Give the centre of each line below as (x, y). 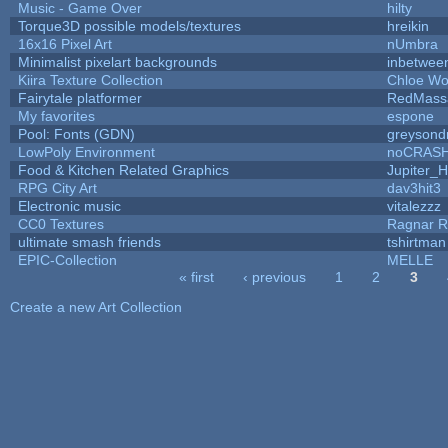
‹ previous (275, 276)
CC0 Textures (60, 223)
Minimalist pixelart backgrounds (117, 61)
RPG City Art (57, 187)
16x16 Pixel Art (64, 43)
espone (410, 115)
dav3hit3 (413, 187)
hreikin (407, 25)
